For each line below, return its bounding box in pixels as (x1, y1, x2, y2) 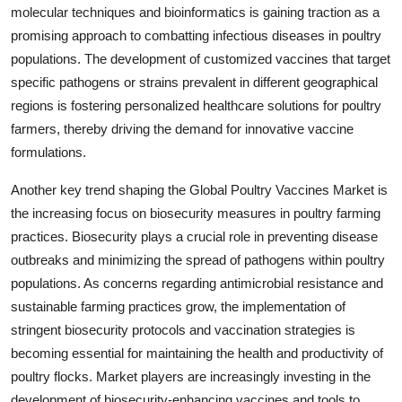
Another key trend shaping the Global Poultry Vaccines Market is (11, 181, 388, 197)
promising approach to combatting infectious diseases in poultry (11, 27, 381, 43)
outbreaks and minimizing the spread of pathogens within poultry (11, 251, 385, 267)
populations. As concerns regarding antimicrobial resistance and (11, 275, 383, 291)
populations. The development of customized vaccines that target (11, 50, 390, 66)
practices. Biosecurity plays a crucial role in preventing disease (11, 228, 378, 244)
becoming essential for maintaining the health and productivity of (11, 345, 383, 361)
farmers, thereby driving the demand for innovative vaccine (11, 120, 354, 136)
